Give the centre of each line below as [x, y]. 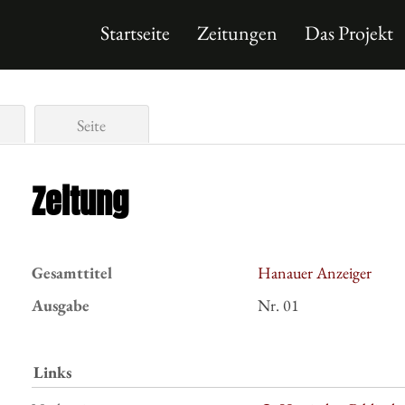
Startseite [135, 33]
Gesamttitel [72, 273]
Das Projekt [349, 33]
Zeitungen [237, 33]
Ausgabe [61, 305]
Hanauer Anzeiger [315, 273]
